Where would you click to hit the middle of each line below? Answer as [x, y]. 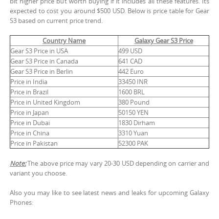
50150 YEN [133, 112]
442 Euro [131, 71]
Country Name [64, 40]
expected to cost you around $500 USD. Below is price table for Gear [109, 11]
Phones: [22, 202]
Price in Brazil [29, 92]
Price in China [30, 133]
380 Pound [134, 102]
